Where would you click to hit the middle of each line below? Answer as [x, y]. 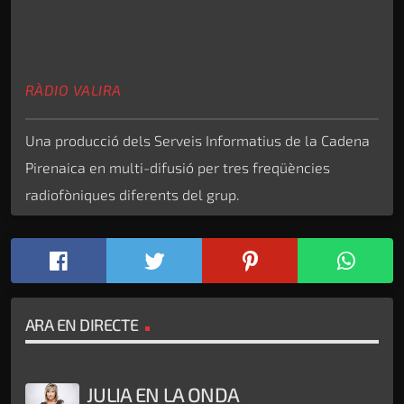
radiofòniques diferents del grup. [133, 195]
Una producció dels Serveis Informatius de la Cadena [197, 141]
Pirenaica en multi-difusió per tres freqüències [178, 168]
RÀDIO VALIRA [73, 90]
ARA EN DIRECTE [82, 324]
